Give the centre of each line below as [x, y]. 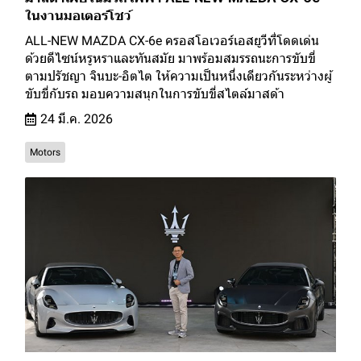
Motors [45, 152]
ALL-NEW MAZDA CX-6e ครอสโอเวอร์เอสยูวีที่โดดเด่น [172, 40]
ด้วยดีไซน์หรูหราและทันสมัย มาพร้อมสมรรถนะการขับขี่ [170, 58]
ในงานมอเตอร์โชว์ [78, 15]
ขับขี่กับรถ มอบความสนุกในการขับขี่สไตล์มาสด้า [155, 93]
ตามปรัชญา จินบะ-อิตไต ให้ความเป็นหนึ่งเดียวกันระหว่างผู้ [178, 76]
